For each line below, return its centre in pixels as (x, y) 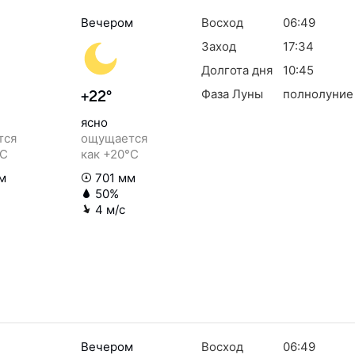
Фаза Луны (232, 94)
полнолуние (318, 94)
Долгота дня (237, 70)
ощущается (114, 138)
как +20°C (110, 154)
